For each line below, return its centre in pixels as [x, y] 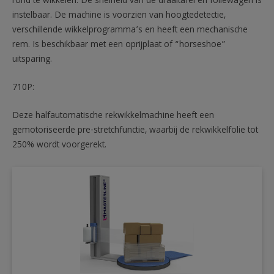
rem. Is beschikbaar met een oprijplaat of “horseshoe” [119, 46]
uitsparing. [32, 60]
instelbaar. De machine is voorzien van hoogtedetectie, [119, 16]
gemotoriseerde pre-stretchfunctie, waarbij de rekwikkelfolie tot [135, 131]
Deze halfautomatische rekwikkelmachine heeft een [113, 117]
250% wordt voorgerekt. [59, 146]
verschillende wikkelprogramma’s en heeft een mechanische [130, 31]
